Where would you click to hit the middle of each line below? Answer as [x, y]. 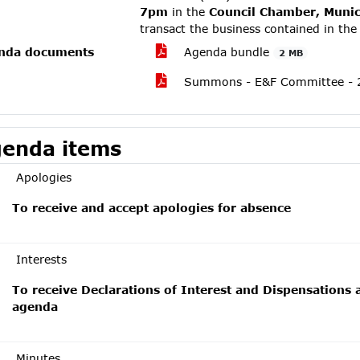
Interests [41, 259]
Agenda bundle [227, 52]
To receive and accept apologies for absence [151, 208]
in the [189, 12]
